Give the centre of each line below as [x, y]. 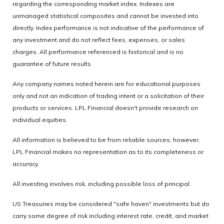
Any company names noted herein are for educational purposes [106, 84]
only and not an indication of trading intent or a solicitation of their [108, 96]
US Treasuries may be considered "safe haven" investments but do [111, 204]
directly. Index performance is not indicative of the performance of [108, 28]
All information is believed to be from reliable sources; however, [106, 140]
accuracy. [26, 164]
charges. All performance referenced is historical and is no [98, 52]
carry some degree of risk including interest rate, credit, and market [110, 216]
